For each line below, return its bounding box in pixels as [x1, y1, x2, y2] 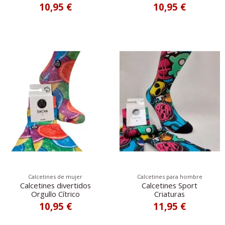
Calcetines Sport [142, 180, 198, 190]
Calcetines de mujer [28, 172, 83, 180]
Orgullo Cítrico [31, 188, 80, 199]
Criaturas [154, 188, 185, 199]
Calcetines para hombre [137, 172, 202, 180]
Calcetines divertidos [20, 180, 91, 190]
